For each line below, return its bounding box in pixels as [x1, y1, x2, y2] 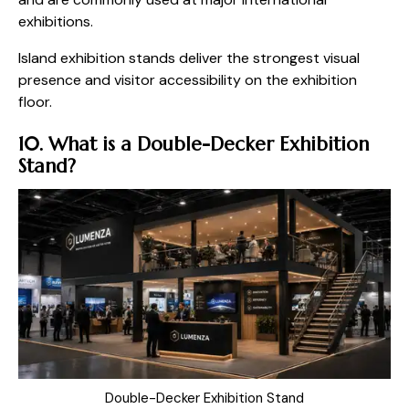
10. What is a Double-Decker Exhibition [18, 132, 369, 157]
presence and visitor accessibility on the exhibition [18, 70, 357, 90]
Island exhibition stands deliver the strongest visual [18, 48, 360, 68]
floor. [18, 92, 52, 112]
